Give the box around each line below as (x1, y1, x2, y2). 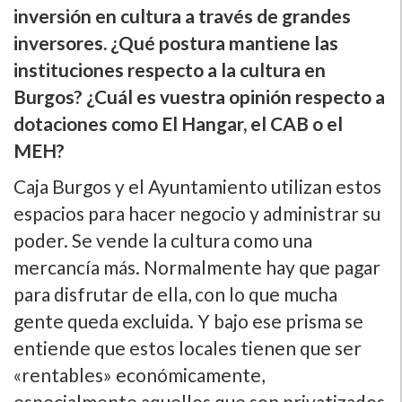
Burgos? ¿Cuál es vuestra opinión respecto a (13, 84, 385, 108)
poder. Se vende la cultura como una (13, 228, 312, 251)
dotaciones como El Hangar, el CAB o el (13, 111, 343, 135)
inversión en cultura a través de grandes (13, 4, 351, 27)
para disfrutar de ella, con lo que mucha (13, 282, 337, 305)
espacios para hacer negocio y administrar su (13, 201, 380, 224)
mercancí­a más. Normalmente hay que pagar (13, 255, 380, 278)
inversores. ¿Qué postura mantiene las (13, 31, 338, 54)
